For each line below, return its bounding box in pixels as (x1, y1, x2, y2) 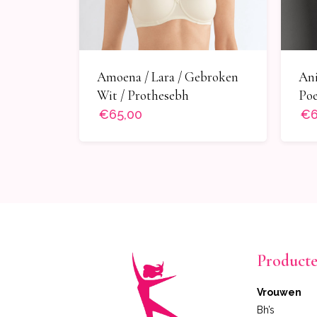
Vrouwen (256, 287, 301, 299)
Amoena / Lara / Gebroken (97, 69, 238, 86)
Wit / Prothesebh (97, 87, 189, 104)
